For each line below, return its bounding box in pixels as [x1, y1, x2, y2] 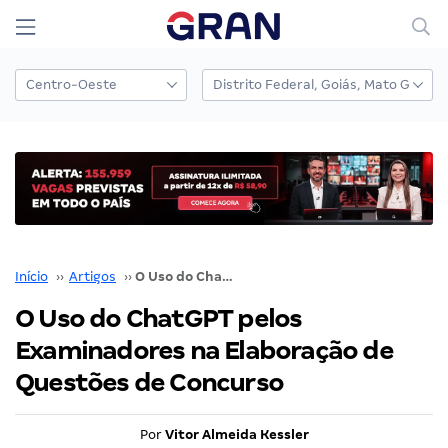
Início [15, 268, 48, 284]
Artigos [69, 268, 116, 284]
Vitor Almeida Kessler [164, 426, 309, 442]
